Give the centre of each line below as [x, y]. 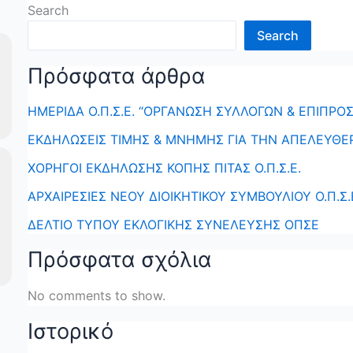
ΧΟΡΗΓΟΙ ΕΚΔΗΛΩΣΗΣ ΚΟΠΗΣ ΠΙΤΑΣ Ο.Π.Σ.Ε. [164, 168]
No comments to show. [97, 296]
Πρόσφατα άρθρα [116, 76]
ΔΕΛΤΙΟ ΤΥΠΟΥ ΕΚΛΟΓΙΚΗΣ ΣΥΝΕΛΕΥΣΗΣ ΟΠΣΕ [173, 225]
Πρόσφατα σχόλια [119, 260]
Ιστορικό [71, 332]
